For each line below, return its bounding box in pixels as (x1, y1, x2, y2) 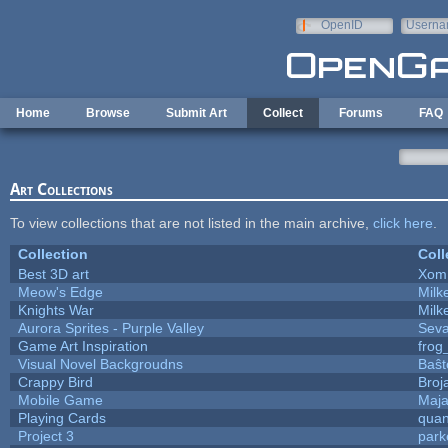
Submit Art (166, 106, 227, 120)
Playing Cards (17, 409, 106, 426)
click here (372, 214, 433, 231)
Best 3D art (17, 265, 89, 282)
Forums (339, 106, 383, 120)
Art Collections (9, 179, 113, 199)
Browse (86, 106, 130, 120)
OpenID (320, 18, 363, 32)
